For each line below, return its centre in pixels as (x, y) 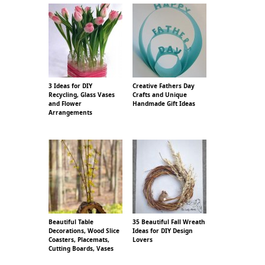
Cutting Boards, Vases (81, 248)
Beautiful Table (71, 222)
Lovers (143, 239)
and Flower (65, 103)
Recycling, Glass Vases (82, 94)
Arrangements (70, 112)
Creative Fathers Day (164, 85)
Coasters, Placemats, (79, 239)
